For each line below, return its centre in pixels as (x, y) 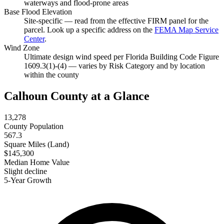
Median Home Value (37, 162)
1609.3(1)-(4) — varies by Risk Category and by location (114, 66)
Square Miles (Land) (36, 144)
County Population (34, 126)
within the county (51, 75)
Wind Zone (22, 48)
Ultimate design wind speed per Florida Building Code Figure (121, 57)
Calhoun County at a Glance (77, 96)
